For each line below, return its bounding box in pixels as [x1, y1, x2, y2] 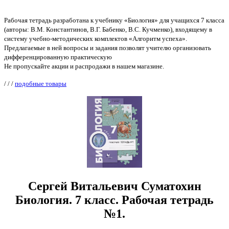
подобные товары [15, 79, 66, 87]
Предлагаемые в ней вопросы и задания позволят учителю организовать [4, 43, 211, 52]
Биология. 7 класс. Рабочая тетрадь [15, 193, 214, 207]
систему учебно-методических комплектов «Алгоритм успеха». [4, 34, 187, 42]
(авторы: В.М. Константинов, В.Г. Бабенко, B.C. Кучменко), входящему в [4, 25, 212, 33]
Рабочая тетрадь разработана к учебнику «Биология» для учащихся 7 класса [4, 16, 224, 24]
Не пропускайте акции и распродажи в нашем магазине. [4, 62, 164, 70]
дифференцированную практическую [4, 53, 112, 61]
